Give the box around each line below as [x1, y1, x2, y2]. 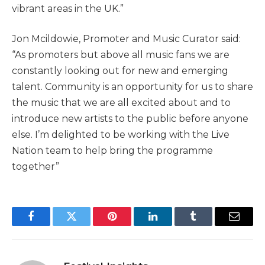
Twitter [70, 219, 102, 231]
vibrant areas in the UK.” [12, 2, 124, 14]
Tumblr [192, 219, 224, 231]
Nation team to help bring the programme [12, 145, 213, 157]
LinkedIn [151, 219, 191, 231]
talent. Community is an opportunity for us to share [12, 81, 253, 93]
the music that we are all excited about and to [12, 97, 231, 109]
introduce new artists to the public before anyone [12, 113, 248, 125]
